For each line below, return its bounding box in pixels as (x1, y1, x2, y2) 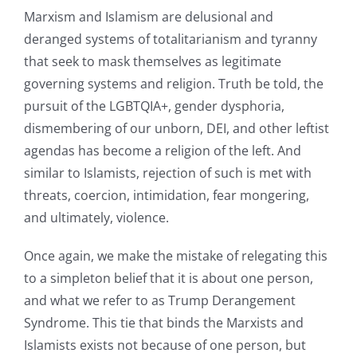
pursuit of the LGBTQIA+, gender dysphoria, (23, 96, 284, 115)
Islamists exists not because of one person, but (23, 335, 306, 354)
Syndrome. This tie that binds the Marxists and (23, 313, 304, 331)
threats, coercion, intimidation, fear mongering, (23, 186, 309, 204)
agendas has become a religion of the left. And (23, 141, 301, 159)
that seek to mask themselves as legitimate (23, 52, 281, 70)
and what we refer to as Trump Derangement (23, 291, 296, 309)
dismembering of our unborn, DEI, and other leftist (23, 119, 329, 137)
